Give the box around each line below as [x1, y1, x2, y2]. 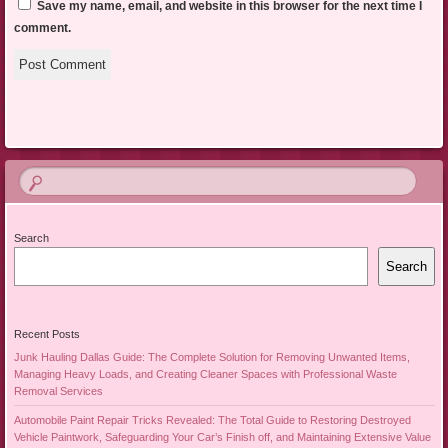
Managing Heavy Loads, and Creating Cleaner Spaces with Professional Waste [13, 367, 397, 380]
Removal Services [13, 384, 103, 397]
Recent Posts [13, 328, 80, 341]
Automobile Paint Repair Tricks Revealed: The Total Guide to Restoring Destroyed [13, 413, 411, 426]
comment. [13, 21, 71, 36]
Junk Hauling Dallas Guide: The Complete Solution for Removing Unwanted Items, [13, 350, 410, 363]
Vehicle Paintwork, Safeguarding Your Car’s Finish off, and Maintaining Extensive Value [13, 430, 431, 443]
